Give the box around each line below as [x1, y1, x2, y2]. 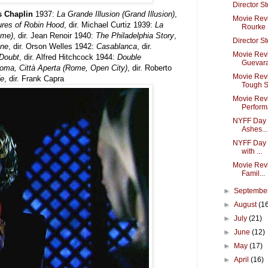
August [234, 200, 259, 209]
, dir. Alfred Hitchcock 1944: [19, 52, 117, 62]
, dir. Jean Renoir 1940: [13, 31, 96, 40]
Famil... [241, 169, 265, 178]
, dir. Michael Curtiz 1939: [64, 20, 155, 29]
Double [117, 52, 141, 62]
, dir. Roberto [127, 63, 172, 72]
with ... [241, 147, 262, 156]
